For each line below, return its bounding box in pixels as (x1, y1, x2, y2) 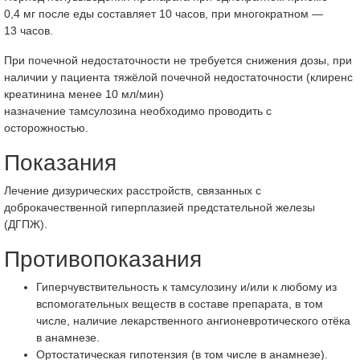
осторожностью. (4, 121, 88, 134)
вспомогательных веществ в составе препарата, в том (36, 297, 323, 310)
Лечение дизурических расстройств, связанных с (4, 184, 261, 197)
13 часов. (4, 24, 53, 37)
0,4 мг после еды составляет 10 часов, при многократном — (4, 7, 323, 20)
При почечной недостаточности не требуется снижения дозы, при (4, 54, 352, 67)
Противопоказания (4, 247, 202, 272)
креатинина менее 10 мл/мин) (4, 88, 164, 100)
